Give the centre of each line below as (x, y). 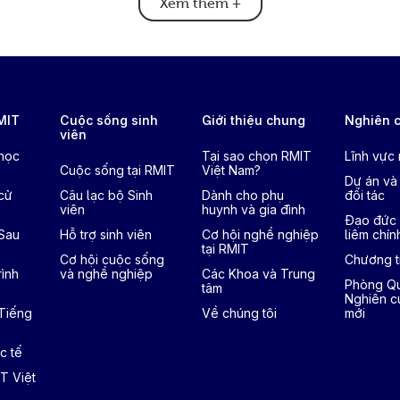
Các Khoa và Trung (259, 274)
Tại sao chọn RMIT (257, 156)
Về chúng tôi (240, 313)
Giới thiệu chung (254, 120)
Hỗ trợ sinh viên (106, 234)
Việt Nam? (232, 170)
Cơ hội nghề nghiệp (261, 234)
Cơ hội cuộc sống (112, 259)
